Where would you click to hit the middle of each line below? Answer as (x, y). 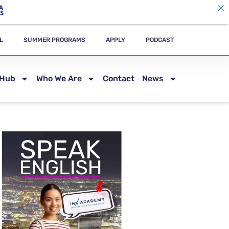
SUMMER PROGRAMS (55, 40)
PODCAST (160, 40)
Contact (119, 78)
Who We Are (59, 78)
